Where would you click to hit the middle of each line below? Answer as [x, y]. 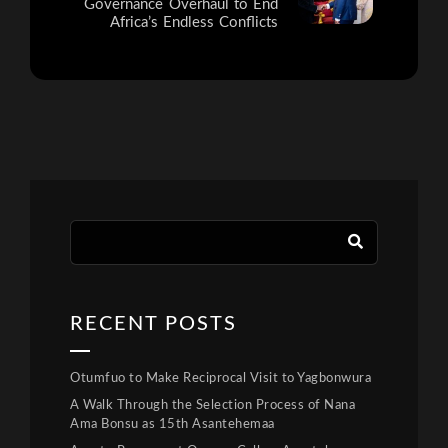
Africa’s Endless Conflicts [193, 23]
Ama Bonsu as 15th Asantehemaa [172, 425]
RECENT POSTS [153, 324]
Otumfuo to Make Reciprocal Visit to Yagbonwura [220, 379]
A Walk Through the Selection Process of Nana [212, 406]
